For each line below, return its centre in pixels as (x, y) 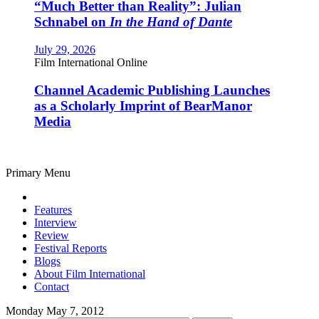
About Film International (90, 274)
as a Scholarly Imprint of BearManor (143, 105)
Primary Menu (38, 173)
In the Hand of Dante (171, 22)
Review (52, 236)
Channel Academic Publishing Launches (152, 90)
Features (53, 210)
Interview (56, 223)
